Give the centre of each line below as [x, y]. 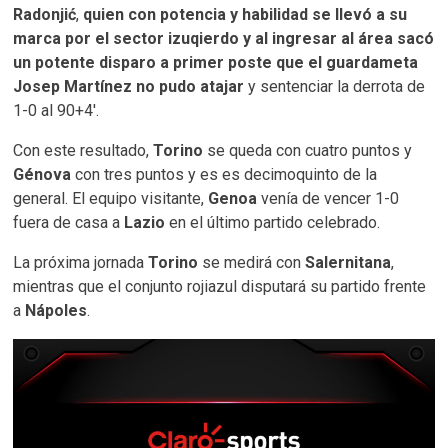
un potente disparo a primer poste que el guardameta [216, 62]
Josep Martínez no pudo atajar [129, 86]
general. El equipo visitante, [111, 198]
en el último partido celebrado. [273, 222]
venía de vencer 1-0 [328, 198]
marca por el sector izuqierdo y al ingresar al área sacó [224, 38]
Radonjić [45, 14]
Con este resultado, [83, 150]
